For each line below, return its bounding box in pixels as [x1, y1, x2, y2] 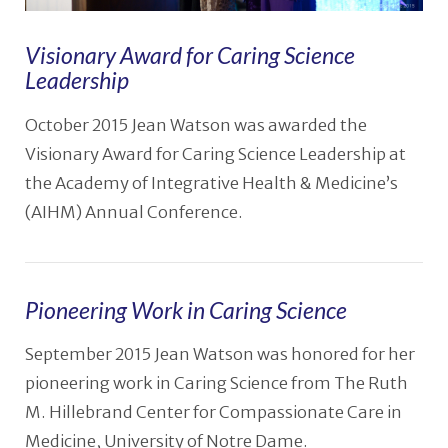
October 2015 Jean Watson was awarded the [24, 114, 367, 136]
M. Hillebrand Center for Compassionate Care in [24, 402, 402, 424]
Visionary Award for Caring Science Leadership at [24, 143, 406, 165]
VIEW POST [183, 390, 265, 406]
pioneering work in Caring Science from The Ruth [24, 373, 408, 395]
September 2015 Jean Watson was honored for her [24, 344, 415, 366]
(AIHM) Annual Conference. [24, 201, 243, 223]
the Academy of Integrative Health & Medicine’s [24, 172, 398, 194]
